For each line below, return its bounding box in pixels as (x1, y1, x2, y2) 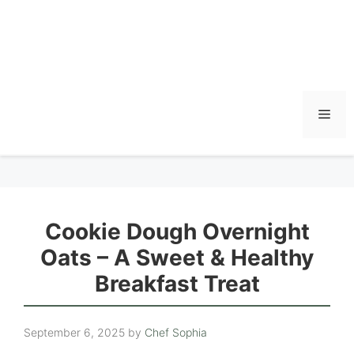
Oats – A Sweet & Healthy (40, 244, 314, 271)
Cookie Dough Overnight (44, 218, 310, 245)
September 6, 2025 (24, 326, 125, 339)
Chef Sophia (145, 326, 207, 339)
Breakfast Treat (94, 270, 260, 297)
